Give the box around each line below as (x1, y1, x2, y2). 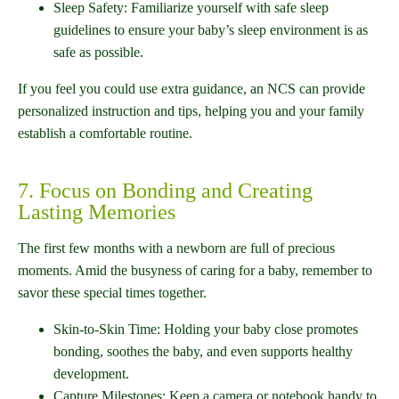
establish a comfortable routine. (18, 126, 192, 142)
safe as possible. (53, 45, 143, 61)
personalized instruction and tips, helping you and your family (18, 103, 364, 119)
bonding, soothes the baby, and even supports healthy (53, 344, 353, 360)
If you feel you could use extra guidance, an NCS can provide (18, 81, 365, 97)
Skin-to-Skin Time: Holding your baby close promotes (53, 322, 358, 338)
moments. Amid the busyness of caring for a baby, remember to (18, 263, 372, 279)
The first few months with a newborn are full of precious (18, 240, 335, 256)
